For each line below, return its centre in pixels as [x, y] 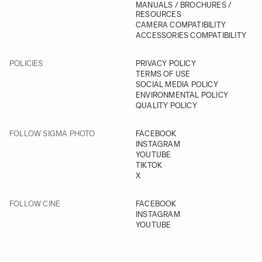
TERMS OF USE [163, 74]
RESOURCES [158, 14]
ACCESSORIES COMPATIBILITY [191, 35]
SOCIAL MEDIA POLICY [177, 85]
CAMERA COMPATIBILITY [181, 25]
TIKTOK [149, 165]
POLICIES [26, 63]
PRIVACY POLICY [166, 63]
